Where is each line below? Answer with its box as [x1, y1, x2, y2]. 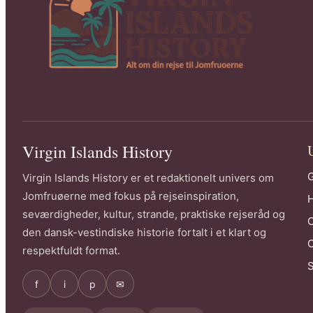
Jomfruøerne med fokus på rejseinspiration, [22, 189, 239, 203]
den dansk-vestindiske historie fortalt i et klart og [22, 226, 266, 240]
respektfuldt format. [22, 244, 120, 258]
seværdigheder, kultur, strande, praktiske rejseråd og [22, 208, 285, 221]
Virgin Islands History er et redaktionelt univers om [22, 171, 274, 185]
